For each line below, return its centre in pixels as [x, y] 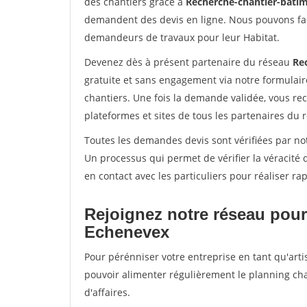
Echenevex [127, 232]
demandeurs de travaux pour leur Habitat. [182, 37]
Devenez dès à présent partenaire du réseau [188, 62]
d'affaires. [107, 292]
